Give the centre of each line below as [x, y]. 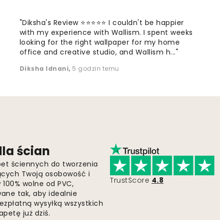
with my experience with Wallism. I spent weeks [106, 32]
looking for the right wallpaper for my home [100, 42]
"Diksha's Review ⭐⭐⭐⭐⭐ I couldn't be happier [102, 22]
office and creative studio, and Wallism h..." [99, 52]
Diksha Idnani [44, 68]
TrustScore [130, 180]
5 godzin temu [96, 68]
